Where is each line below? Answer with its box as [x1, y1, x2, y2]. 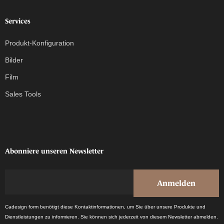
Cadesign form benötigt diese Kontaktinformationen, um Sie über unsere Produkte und [5, 203, 205, 209]
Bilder [5, 55, 23, 64]
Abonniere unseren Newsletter [5, 146, 103, 155]
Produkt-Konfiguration [5, 38, 74, 47]
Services [5, 16, 30, 25]
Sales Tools [5, 89, 41, 98]
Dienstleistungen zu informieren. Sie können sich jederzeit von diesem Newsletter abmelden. [5, 213, 218, 219]
